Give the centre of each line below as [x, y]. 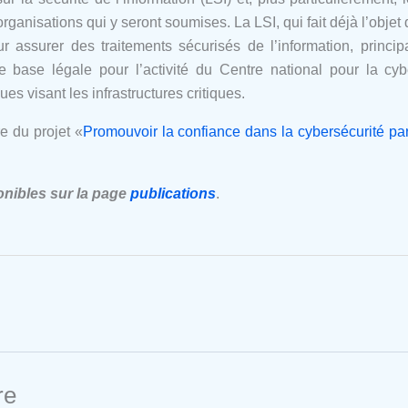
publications [173, 193]
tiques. [224, 93]
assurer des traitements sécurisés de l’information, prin [200, 46]
